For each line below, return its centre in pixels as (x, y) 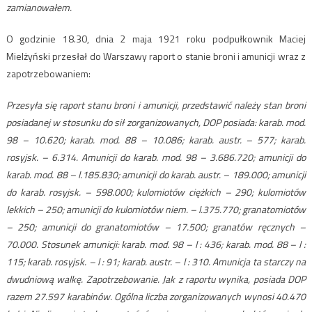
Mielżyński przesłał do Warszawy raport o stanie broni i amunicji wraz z (156, 56)
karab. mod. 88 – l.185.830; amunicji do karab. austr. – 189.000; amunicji (156, 175)
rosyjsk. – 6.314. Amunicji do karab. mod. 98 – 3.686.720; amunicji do (156, 157)
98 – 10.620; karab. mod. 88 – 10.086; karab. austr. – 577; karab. (156, 140)
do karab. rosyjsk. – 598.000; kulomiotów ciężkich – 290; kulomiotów (156, 192)
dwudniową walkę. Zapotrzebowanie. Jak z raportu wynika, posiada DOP (156, 279)
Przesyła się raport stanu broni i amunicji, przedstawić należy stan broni (156, 105)
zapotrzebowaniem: (48, 74)
